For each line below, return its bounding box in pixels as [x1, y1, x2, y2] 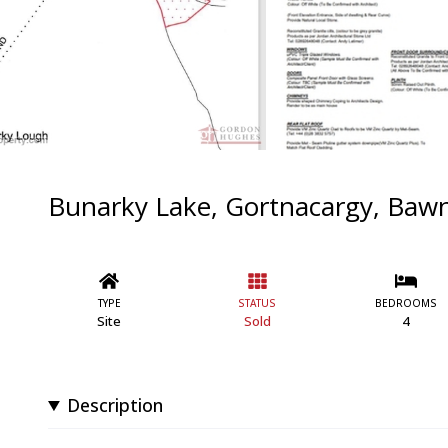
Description [67, 393, 164, 417]
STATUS [238, 296, 277, 310]
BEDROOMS [374, 296, 437, 310]
